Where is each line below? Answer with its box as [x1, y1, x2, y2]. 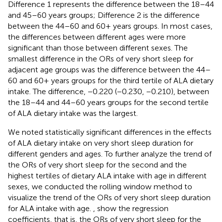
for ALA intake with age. [8, 203, 93, 213]
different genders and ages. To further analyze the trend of [8, 149, 212, 159]
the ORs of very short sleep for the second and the [8, 160, 187, 169]
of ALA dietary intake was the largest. [8, 108, 138, 118]
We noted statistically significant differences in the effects [8, 127, 212, 137]
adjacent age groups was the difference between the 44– [8, 64, 211, 74]
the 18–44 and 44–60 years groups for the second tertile [8, 97, 209, 107]
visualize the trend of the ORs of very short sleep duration [8, 192, 211, 202]
